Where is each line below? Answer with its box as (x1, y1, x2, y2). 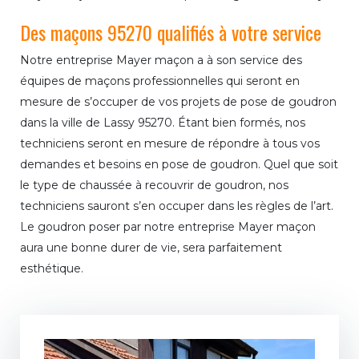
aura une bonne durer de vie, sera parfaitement (20, 240, 282, 256)
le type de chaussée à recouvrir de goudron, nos (20, 178, 288, 193)
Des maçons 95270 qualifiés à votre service (20, 18, 321, 47)
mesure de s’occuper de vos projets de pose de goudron (20, 95, 337, 110)
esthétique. (20, 261, 83, 276)
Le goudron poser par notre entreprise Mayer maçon (20, 220, 316, 235)
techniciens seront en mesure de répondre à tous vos (20, 136, 320, 151)
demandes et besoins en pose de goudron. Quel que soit (20, 157, 338, 172)
